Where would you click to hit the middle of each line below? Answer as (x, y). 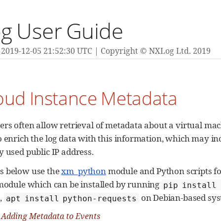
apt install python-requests (72, 198)
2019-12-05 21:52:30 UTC (47, 51)
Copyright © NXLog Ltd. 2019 (156, 51)
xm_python (84, 171)
